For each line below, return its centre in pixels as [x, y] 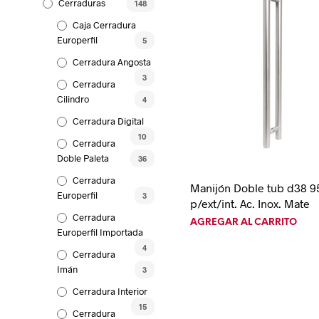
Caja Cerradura [104, 25]
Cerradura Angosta [112, 62]
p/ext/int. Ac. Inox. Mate [250, 204]
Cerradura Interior [110, 291]
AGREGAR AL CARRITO [244, 223]
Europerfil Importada [100, 232]
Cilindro [73, 99]
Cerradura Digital [108, 121]
